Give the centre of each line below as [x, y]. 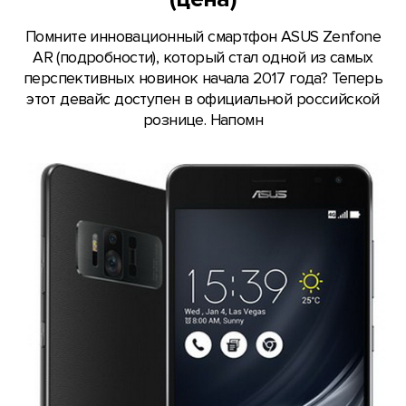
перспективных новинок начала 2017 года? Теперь [203, 79]
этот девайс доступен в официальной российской [203, 100]
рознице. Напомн [203, 121]
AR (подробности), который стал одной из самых [203, 58]
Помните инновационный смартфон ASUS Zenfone [203, 37]
